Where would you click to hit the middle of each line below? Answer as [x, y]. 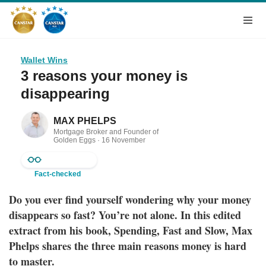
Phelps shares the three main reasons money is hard [128, 246]
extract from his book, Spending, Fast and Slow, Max [131, 230]
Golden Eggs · [77, 140]
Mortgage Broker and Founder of [106, 132]
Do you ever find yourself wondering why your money [130, 199]
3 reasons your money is [104, 76]
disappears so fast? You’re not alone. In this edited [125, 215]
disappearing [65, 94]
